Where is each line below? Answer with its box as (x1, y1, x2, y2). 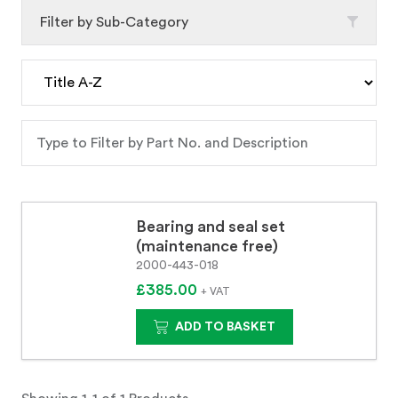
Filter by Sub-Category (40, 15, 188, 29)
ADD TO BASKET (175, 321, 275, 333)
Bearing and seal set (136, 219, 285, 235)
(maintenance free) (136, 238, 278, 254)
